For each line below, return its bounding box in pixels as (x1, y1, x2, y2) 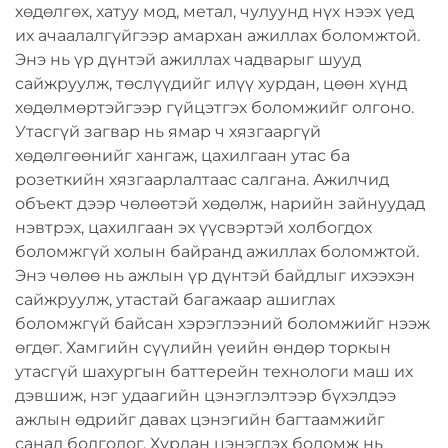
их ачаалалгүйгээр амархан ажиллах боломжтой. (15, 26, 420, 45)
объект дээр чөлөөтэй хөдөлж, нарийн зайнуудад (15, 194, 425, 213)
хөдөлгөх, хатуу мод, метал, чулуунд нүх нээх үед (15, 2, 414, 21)
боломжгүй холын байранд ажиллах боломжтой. (15, 242, 419, 261)
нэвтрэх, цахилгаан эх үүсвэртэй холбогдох (15, 218, 372, 237)
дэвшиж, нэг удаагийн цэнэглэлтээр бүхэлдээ (15, 386, 396, 405)
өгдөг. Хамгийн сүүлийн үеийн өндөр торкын (15, 338, 391, 357)
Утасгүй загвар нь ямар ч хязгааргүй (15, 122, 321, 141)
